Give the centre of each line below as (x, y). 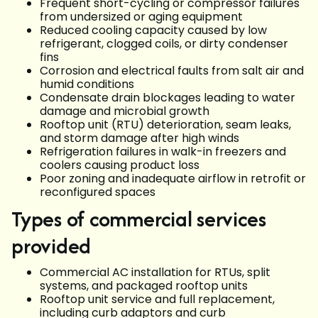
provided (51, 246)
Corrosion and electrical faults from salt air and (172, 71)
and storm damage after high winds (139, 138)
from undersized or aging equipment (141, 17)
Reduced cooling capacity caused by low (153, 30)
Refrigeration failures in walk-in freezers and (163, 152)
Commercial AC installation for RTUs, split (155, 272)
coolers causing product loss (120, 165)
